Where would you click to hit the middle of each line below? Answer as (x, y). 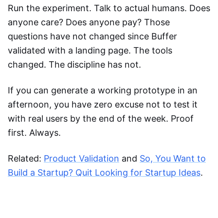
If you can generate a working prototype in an (103, 90)
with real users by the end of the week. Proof (101, 118)
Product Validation (82, 158)
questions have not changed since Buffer (92, 36)
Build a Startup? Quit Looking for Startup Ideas (104, 173)
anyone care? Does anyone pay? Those (89, 22)
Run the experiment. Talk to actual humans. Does (109, 8)
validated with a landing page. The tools (90, 50)
